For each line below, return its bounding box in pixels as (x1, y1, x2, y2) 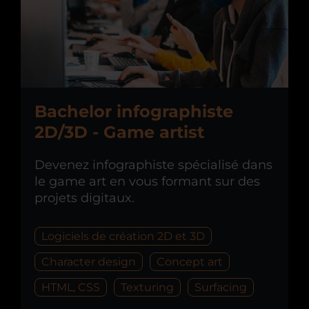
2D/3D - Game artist (34, 122, 204, 143)
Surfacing (195, 281, 247, 295)
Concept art (157, 255, 223, 269)
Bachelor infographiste (34, 101, 233, 122)
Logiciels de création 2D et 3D (41, 230, 205, 243)
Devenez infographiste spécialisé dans (34, 157, 272, 173)
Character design (41, 255, 136, 269)
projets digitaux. (34, 190, 134, 206)
